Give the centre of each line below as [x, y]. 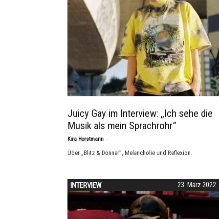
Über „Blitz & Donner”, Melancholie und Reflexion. [130, 153]
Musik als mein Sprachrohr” [122, 126]
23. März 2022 [197, 185]
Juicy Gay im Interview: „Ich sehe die [140, 113]
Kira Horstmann [86, 139]
